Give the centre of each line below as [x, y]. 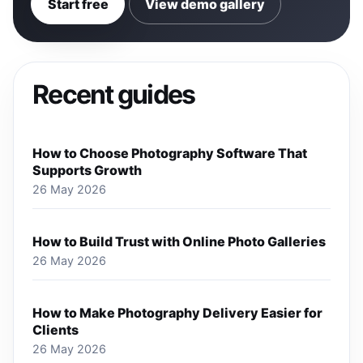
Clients [56, 330]
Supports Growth [88, 171]
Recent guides [114, 95]
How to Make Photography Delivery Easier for [178, 313]
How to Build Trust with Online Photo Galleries [179, 242]
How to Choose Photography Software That [170, 154]
